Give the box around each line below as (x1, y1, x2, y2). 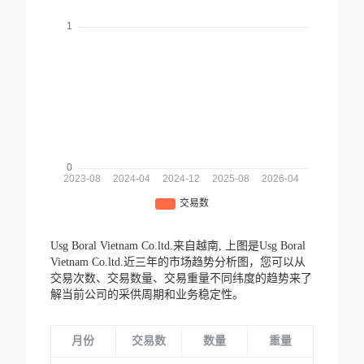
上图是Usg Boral (224, 240, 305, 253)
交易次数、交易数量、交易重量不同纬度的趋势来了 (50, 272, 312, 285)
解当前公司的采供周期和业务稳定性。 (50, 288, 244, 301)
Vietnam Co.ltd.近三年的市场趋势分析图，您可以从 (50, 256, 305, 269)
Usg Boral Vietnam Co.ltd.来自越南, (50, 240, 225, 253)
